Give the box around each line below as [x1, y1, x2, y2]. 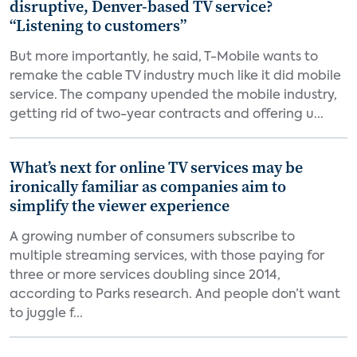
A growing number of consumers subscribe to [10, 231, 295, 244]
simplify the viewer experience [10, 194, 229, 217]
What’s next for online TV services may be [10, 156, 303, 178]
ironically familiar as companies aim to [10, 175, 286, 198]
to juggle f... [10, 308, 83, 320]
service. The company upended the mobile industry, [10, 89, 337, 102]
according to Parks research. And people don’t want [10, 288, 340, 301]
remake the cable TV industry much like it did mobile [10, 70, 341, 83]
